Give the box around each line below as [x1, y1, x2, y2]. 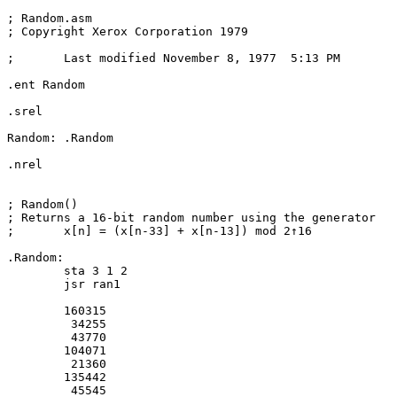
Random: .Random [7, 131, 57, 144]
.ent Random [7, 78, 85, 91]
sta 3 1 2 [7, 264, 64, 277]
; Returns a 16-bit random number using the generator [7, 211, 376, 224]
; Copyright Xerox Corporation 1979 [7, 25, 248, 38]
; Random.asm [7, 12, 92, 25]
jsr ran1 [7, 277, 64, 291]
